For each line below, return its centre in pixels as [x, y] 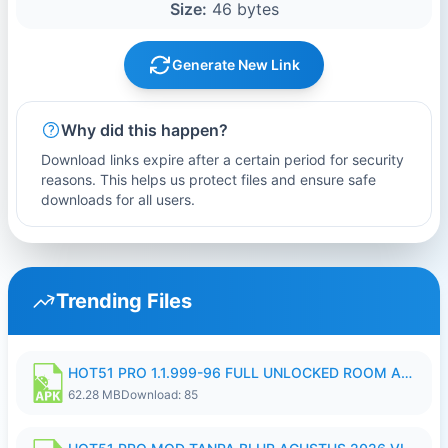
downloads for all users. [118, 199]
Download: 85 [159, 394]
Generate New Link [236, 64]
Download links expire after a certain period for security [222, 159]
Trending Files [124, 301]
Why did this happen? [144, 130]
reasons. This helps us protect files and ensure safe [208, 179]
